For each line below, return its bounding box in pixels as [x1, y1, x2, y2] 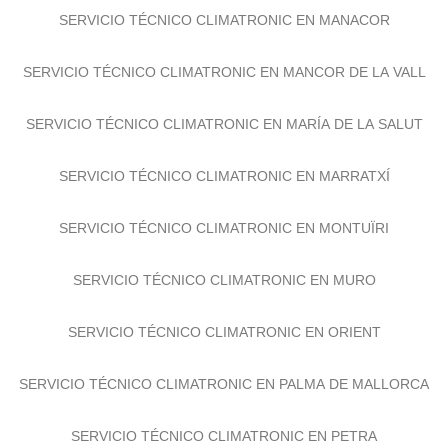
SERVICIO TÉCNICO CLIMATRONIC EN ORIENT [67, 332, 381, 349]
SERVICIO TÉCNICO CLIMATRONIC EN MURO [72, 280, 376, 297]
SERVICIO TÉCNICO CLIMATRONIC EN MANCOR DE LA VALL [22, 72, 426, 89]
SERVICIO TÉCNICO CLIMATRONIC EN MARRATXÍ [58, 176, 390, 193]
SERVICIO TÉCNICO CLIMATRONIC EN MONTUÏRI [59, 228, 389, 245]
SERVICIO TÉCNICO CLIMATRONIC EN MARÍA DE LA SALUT [25, 124, 423, 141]
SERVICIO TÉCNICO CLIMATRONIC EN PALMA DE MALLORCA [19, 384, 429, 401]
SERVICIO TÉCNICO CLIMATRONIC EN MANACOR [58, 20, 390, 37]
